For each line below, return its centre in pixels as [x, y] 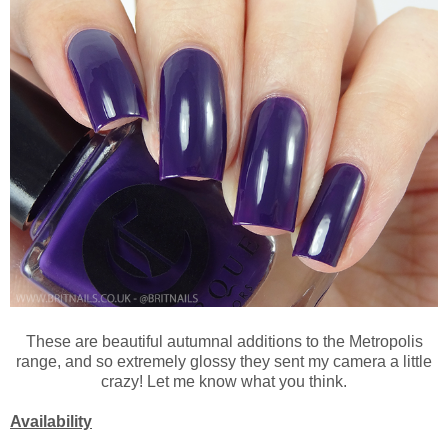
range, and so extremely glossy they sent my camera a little [224, 362]
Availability [51, 422]
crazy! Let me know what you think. [224, 382]
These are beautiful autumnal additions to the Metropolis [224, 342]
